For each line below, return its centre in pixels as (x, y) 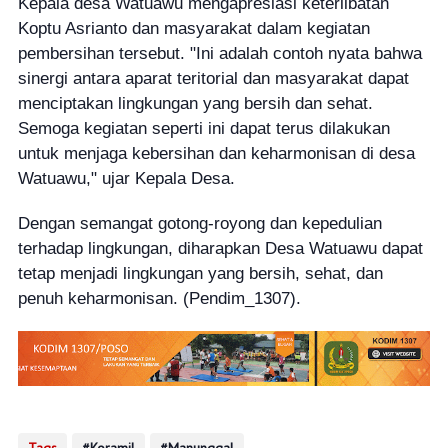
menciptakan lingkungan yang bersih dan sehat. (195, 103)
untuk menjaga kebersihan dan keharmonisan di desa (216, 153)
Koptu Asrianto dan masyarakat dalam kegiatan (193, 28)
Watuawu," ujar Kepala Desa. (126, 178)
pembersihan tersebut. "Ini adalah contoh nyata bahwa (219, 53)
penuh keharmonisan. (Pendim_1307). (159, 298)
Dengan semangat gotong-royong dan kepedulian (199, 223)
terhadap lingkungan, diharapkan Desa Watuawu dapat (220, 248)
